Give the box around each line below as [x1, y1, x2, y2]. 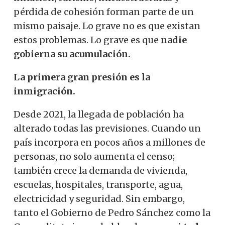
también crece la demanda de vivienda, [14, 164, 187, 176]
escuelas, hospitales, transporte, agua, [14, 178, 183, 190]
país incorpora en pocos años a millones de [14, 136, 205, 148]
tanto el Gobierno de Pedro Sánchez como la [14, 206, 210, 218]
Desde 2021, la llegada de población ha [14, 108, 184, 120]
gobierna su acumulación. [14, 48, 131, 60]
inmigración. [14, 85, 75, 97]
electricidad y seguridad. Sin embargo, [14, 192, 185, 204]
